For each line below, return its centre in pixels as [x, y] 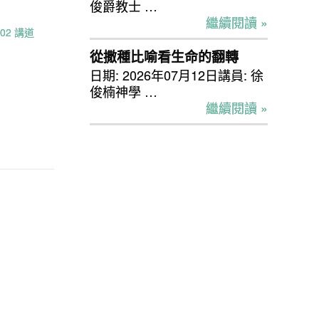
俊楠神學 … [124, 91]
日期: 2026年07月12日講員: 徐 [177, 75]
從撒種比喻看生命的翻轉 [164, 57]
